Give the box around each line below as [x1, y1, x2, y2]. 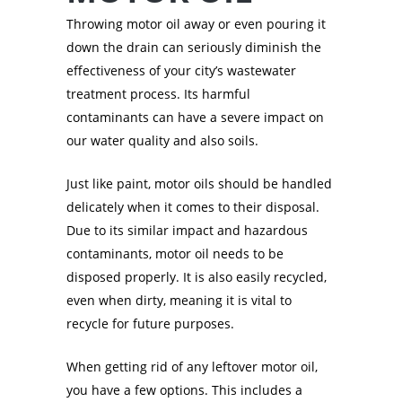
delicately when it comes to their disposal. [66, 198, 319, 216]
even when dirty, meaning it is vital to [66, 292, 292, 310]
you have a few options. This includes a [66, 381, 302, 399]
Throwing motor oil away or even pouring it [66, 15, 326, 33]
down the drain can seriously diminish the [66, 39, 321, 57]
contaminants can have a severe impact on [66, 109, 324, 127]
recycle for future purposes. [66, 315, 234, 333]
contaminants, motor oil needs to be [66, 245, 284, 263]
